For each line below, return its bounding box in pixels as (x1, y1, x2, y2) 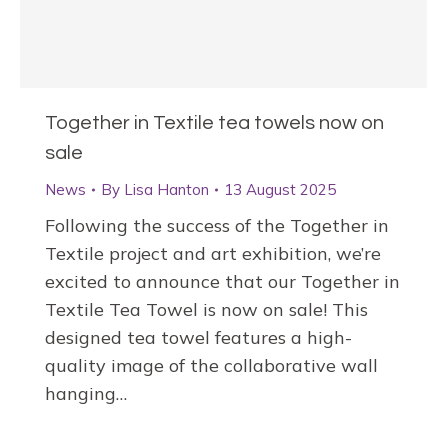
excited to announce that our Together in (45, 270, 400, 294)
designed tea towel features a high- (45, 326, 352, 350)
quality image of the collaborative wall (45, 354, 378, 378)
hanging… (45, 382, 127, 406)
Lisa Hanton (124, 180, 209, 200)
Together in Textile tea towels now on (45, 113, 384, 134)
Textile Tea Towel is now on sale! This (45, 298, 368, 322)
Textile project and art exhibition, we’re (45, 242, 381, 266)
